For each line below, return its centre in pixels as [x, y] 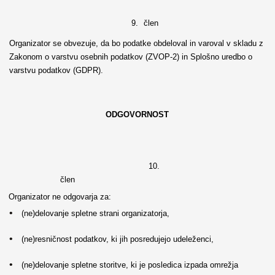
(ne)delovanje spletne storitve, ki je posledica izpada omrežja [130, 265]
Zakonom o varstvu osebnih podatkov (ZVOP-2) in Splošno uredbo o [130, 56]
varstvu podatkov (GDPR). [56, 70]
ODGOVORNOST [137, 114]
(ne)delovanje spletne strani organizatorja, [95, 214]
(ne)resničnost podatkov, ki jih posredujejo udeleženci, [118, 239]
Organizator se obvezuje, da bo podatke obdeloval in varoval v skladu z [136, 43]
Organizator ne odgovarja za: [60, 196]
